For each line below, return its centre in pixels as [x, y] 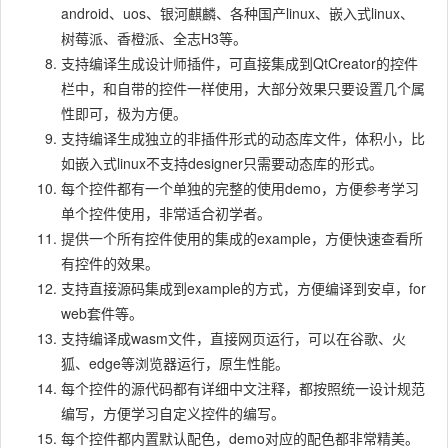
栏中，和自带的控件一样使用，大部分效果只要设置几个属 [243, 87]
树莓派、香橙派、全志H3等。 [154, 37]
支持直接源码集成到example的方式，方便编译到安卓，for [243, 287]
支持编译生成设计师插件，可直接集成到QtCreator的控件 [239, 62]
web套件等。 [102, 312]
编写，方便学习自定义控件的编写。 [173, 412]
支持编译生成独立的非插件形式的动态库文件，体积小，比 [243, 137]
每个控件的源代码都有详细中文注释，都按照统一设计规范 [243, 387]
